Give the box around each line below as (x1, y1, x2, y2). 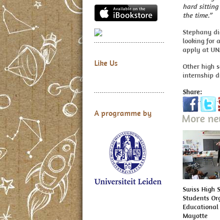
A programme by (94, 108, 152, 118)
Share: (183, 87, 202, 96)
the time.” (183, 11, 212, 20)
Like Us (94, 58, 118, 68)
